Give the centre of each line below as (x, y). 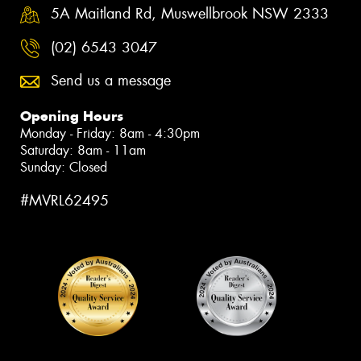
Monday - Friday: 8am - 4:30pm (110, 134)
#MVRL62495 (64, 201)
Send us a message (111, 81)
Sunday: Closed (64, 168)
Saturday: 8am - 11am (83, 151)
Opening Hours (72, 116)
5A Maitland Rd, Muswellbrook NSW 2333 (190, 14)
